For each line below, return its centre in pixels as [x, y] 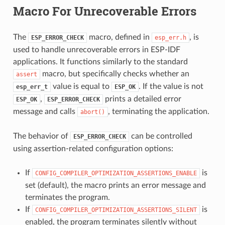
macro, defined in [119, 37]
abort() [92, 112]
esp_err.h [170, 37]
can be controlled [160, 136]
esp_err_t [32, 87]
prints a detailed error [142, 99]
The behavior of [41, 136]
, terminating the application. [158, 111]
